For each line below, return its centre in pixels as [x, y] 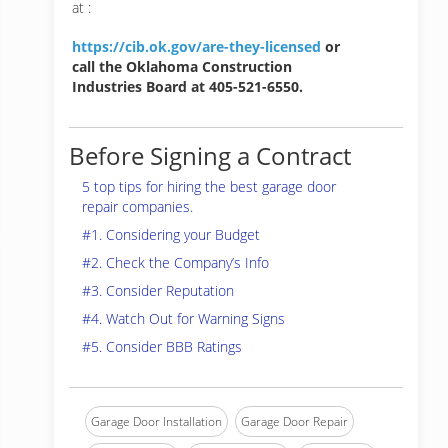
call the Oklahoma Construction [182, 66]
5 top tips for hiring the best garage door [209, 186]
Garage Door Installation [156, 421]
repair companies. [137, 206]
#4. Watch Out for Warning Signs [183, 318]
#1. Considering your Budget [171, 234]
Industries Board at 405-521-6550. [187, 86]
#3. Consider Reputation [158, 290]
